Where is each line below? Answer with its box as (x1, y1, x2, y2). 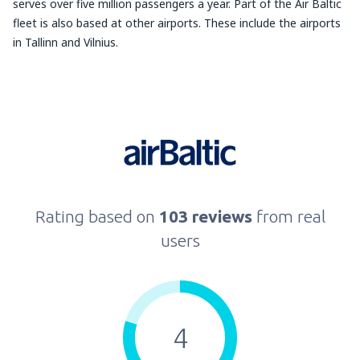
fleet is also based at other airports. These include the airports (13, 15, 341, 31)
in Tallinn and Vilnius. (13, 35, 118, 50)
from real (256, 207, 325, 226)
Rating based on (35, 207, 159, 226)
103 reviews (158, 207, 256, 226)
